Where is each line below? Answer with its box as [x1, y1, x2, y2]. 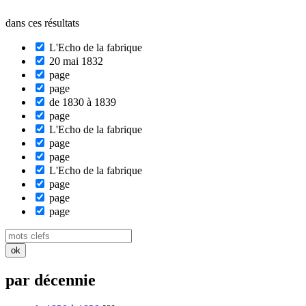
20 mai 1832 [46, 55, 103, 67]
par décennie [5, 270, 96, 289]
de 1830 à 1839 [46, 96, 116, 108]
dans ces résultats [5, 16, 79, 29]
